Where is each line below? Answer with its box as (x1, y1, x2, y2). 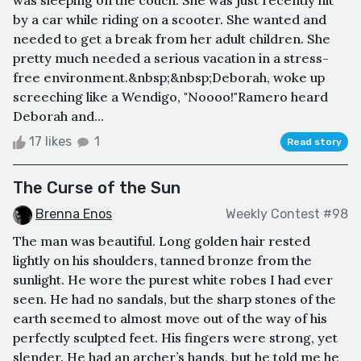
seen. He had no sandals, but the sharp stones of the (13, 290, 336, 307)
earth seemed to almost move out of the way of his (13, 309, 327, 326)
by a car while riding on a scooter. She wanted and (13, 10, 326, 27)
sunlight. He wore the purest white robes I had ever (13, 271, 333, 288)
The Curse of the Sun (13, 177, 180, 197)
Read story (287, 135, 342, 147)
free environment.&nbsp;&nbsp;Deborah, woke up (13, 68, 325, 85)
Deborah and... (13, 107, 104, 124)
